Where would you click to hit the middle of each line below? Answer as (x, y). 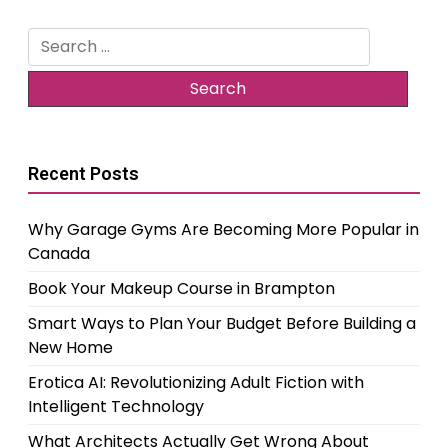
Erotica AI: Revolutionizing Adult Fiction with (196, 383)
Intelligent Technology (116, 407)
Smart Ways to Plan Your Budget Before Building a (222, 324)
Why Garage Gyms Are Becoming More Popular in (223, 230)
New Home (70, 348)
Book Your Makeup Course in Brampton (181, 289)
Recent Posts (83, 174)
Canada (59, 254)
